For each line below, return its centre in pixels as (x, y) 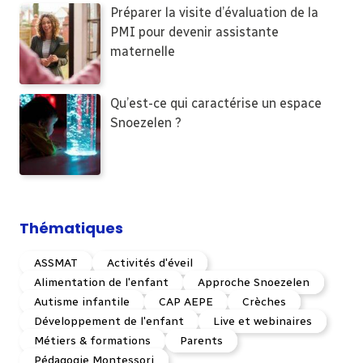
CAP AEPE (186, 302)
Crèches (264, 302)
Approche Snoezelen (254, 283)
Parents (201, 341)
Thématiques (71, 228)
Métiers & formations (92, 341)
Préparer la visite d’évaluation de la (214, 13)
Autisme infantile (82, 302)
